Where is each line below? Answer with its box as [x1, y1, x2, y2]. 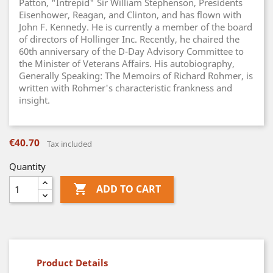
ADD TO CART [96, 182, 161, 196]
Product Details [37, 256, 108, 269]
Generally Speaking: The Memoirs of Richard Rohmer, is [19, 69, 253, 82]
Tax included [47, 138, 92, 149]
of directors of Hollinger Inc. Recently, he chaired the [19, 33, 239, 45]
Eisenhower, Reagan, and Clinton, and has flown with [19, 9, 241, 21]
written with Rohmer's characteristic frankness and [19, 82, 232, 94]
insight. [19, 94, 50, 106]
